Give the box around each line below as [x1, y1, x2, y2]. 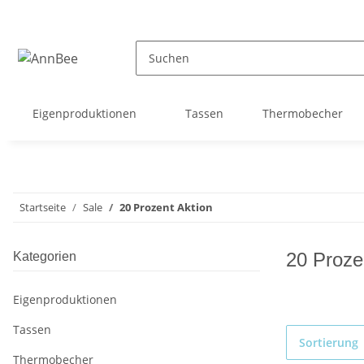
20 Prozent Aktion [119, 200, 213, 215]
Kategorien [13, 249, 76, 264]
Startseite [19, 200, 66, 215]
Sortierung [299, 335, 358, 351]
